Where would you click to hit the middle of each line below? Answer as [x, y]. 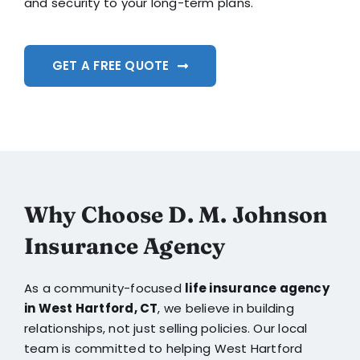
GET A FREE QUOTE [110, 66]
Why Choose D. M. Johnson [176, 215]
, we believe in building [226, 309]
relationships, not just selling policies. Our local [166, 329]
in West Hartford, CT [91, 309]
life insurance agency [257, 288]
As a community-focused [104, 288]
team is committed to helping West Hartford [163, 349]
